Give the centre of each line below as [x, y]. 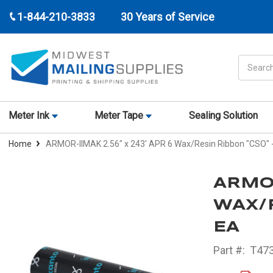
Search [252, 61]
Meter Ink [30, 116]
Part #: [229, 250]
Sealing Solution [223, 116]
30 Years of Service [168, 17]
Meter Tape [120, 116]
